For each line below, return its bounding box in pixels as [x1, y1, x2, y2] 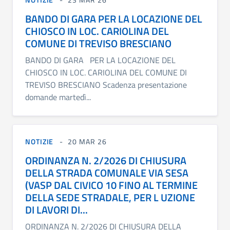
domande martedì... [25, 90, 91, 103]
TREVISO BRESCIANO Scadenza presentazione [25, 78, 187, 91]
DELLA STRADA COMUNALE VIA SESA [25, 164, 188, 181]
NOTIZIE [25, 136, 54, 147]
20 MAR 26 [67, 136, 107, 147]
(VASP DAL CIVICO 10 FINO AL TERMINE [25, 177, 198, 193]
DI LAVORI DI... [25, 201, 88, 218]
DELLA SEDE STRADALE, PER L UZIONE [25, 189, 195, 205]
